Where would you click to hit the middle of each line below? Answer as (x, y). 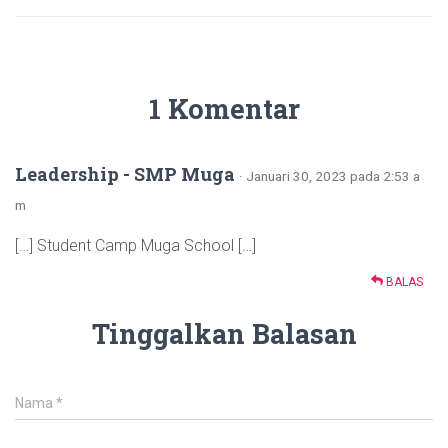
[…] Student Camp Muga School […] (135, 245)
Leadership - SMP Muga (125, 174)
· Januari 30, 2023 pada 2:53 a (329, 176)
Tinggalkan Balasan (224, 333)
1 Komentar (224, 108)
